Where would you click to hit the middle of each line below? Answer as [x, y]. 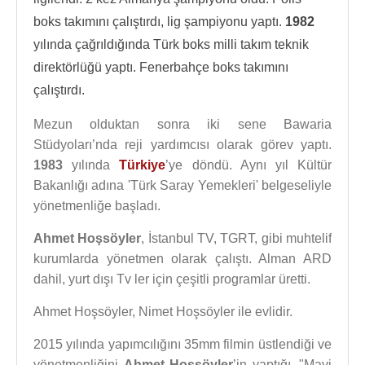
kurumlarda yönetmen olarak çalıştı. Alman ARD [182, 259]
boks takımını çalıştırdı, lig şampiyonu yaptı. [159, 22]
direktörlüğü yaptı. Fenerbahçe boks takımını [161, 67]
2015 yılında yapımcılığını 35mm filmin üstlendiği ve [182, 344]
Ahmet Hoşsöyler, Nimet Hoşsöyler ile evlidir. [163, 312]
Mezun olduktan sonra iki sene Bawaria [182, 124]
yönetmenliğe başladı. [97, 206]
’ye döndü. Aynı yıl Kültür [249, 165]
